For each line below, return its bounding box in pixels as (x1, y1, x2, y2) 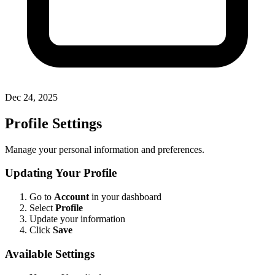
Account (54, 192, 89, 203)
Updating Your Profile (5, 166, 117, 180)
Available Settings (5, 247, 95, 260)
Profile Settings (5, 115, 102, 131)
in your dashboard (89, 192, 161, 203)
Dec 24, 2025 (5, 91, 58, 103)
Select (29, 203, 55, 214)
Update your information (29, 214, 125, 225)
